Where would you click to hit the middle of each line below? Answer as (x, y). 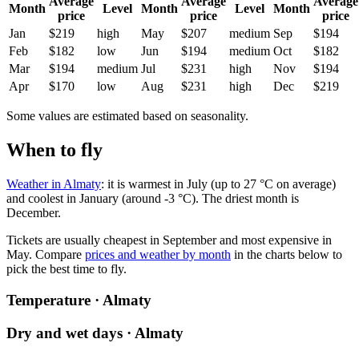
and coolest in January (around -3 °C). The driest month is (153, 199)
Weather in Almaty (54, 184)
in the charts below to (286, 255)
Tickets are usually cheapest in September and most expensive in (169, 240)
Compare (58, 255)
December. (34, 213)
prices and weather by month (158, 255)
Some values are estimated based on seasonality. (127, 116)
